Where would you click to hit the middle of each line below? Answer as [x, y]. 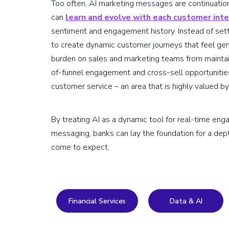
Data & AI [186, 201]
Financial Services [97, 201]
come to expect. [81, 147]
